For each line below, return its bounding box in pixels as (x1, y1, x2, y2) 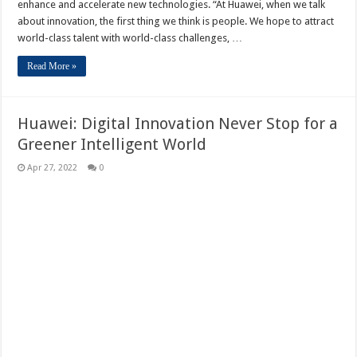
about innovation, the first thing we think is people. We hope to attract (18, 15, 335, 27)
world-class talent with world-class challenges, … (18, 32, 243, 44)
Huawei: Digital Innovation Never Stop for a (18, 114, 339, 133)
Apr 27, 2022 (27, 163, 78, 173)
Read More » (27, 61, 77, 72)
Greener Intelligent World (18, 135, 207, 154)
